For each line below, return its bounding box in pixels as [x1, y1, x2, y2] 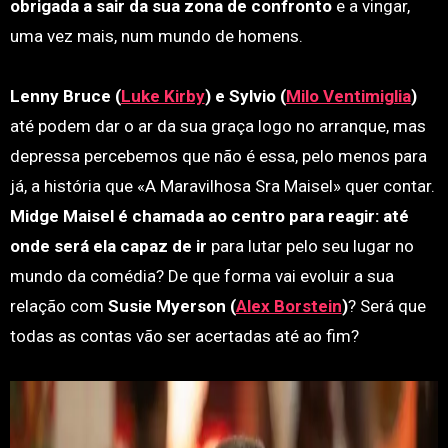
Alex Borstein [235, 296, 342, 316]
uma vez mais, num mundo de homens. [9, 26, 303, 46]
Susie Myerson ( [107, 296, 236, 316]
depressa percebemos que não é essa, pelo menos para [9, 146, 427, 166]
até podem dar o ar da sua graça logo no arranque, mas [9, 116, 426, 136]
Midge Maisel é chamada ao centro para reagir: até [9, 206, 409, 226]
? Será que [347, 296, 426, 316]
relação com [9, 296, 108, 316]
